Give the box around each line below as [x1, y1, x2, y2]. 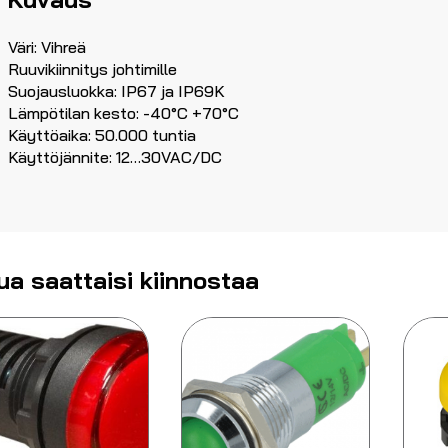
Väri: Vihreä [8, 37, 86, 58]
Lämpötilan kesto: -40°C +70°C [8, 103, 239, 124]
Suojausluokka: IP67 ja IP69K [8, 81, 225, 102]
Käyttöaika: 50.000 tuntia [8, 125, 196, 146]
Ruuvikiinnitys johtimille [8, 59, 177, 80]
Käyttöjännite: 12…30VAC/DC [8, 147, 222, 168]
